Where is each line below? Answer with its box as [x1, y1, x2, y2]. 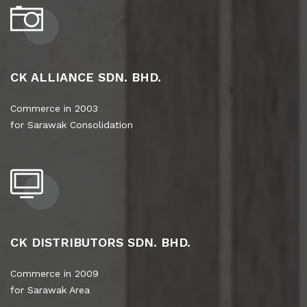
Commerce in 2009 [10, 267, 99, 279]
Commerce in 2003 [10, 102, 98, 114]
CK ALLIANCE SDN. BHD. [10, 69, 161, 84]
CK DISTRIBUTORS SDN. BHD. [10, 234, 191, 249]
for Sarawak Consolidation [10, 119, 133, 130]
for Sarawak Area [10, 284, 90, 295]
